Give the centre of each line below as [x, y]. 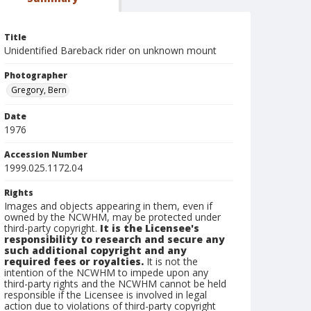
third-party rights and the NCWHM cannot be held [115, 284]
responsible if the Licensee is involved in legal [106, 295]
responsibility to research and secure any [115, 239]
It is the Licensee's [150, 228]
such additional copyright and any [95, 250]
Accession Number [46, 154]
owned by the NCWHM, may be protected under [112, 217]
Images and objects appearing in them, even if [108, 206]
